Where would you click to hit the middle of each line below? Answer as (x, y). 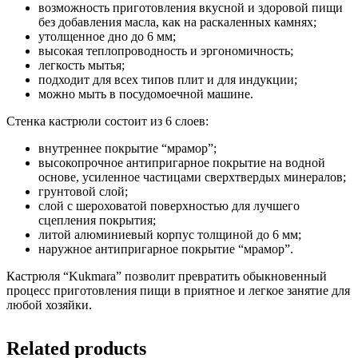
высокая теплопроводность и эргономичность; (166, 51)
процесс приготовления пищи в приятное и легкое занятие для (178, 291)
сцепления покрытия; (97, 221)
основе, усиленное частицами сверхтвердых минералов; (192, 177)
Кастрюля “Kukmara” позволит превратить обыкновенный (167, 276)
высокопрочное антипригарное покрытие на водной (182, 163)
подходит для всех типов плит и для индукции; (168, 80)
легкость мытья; (82, 66)
